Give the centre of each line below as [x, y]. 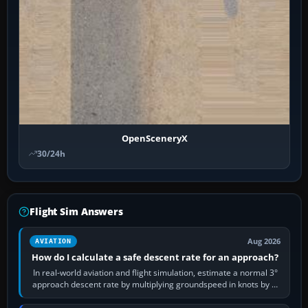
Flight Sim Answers [76, 211]
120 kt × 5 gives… [155, 296]
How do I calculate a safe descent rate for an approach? [155, 257]
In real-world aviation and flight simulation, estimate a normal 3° [155, 272]
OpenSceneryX [154, 138]
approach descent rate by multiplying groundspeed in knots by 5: [155, 284]
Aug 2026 [264, 241]
